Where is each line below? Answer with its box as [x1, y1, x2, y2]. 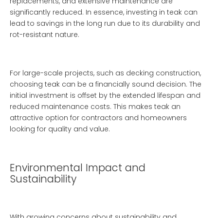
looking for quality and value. [10, 124, 110, 134]
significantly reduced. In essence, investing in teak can [10, 7, 198, 17]
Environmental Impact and [10, 161, 145, 175]
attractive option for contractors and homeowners [10, 113, 187, 123]
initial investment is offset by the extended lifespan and [10, 91, 200, 100]
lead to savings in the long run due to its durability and [10, 18, 200, 28]
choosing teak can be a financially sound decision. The [10, 79, 201, 89]
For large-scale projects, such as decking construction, [10, 68, 201, 78]
